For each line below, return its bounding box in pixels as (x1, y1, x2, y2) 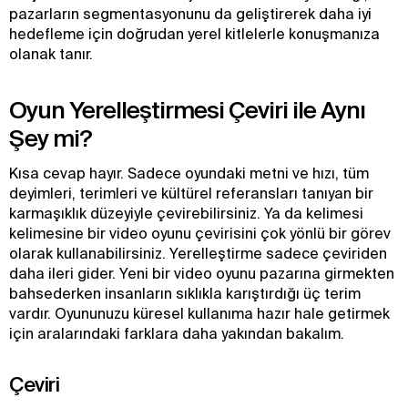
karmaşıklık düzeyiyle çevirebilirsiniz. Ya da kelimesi (9, 205, 363, 221)
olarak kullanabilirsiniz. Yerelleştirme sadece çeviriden (9, 245, 387, 261)
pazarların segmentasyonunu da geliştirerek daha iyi (9, 5, 372, 22)
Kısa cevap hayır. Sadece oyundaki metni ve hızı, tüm (9, 165, 369, 181)
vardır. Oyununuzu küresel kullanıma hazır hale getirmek (9, 305, 390, 321)
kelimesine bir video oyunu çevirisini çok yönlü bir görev (9, 225, 391, 241)
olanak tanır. (9, 46, 93, 62)
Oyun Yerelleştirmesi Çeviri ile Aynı (9, 97, 365, 123)
